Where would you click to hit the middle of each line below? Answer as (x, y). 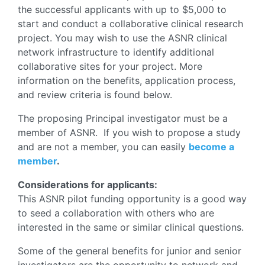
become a (211, 147)
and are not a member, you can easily (103, 147)
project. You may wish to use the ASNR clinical (122, 38)
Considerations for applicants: (88, 185)
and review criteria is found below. (95, 95)
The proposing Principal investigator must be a (123, 118)
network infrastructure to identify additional (116, 52)
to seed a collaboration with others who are (116, 213)
